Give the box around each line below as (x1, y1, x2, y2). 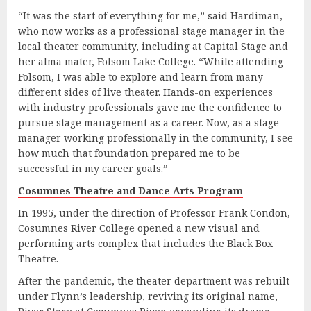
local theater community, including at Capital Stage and (18, 39, 288, 53)
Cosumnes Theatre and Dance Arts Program (18, 183, 243, 197)
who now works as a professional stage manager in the (18, 24, 285, 37)
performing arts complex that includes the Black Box (18, 236, 273, 250)
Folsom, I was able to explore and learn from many (18, 69, 263, 83)
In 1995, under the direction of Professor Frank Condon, (18, 205, 290, 219)
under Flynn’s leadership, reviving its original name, (18, 289, 278, 303)
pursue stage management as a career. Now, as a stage (18, 115, 279, 129)
